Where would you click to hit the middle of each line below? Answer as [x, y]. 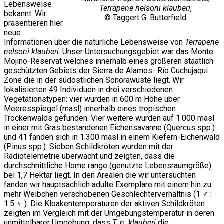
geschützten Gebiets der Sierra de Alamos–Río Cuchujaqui [106, 71]
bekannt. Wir [25, 14]
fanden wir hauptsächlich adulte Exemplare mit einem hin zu [108, 185]
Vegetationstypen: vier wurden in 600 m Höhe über [92, 99]
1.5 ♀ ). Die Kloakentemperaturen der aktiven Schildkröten [104, 204]
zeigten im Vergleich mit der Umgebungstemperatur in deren [109, 213]
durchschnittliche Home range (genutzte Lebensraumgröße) [108, 166]
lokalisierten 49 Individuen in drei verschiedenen [88, 90]
